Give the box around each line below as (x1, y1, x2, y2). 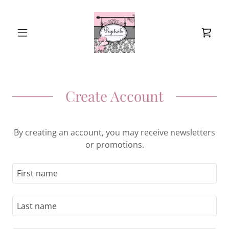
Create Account (65, 86, 164, 105)
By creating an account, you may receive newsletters (14, 127, 215, 138)
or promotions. (85, 139, 144, 150)
